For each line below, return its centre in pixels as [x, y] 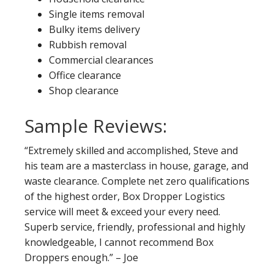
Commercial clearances [101, 60]
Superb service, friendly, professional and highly [135, 227]
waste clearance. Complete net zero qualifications [137, 181]
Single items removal [97, 14]
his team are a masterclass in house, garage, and [136, 166]
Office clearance [85, 76]
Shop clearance [84, 91]
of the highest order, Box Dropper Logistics [125, 197]
